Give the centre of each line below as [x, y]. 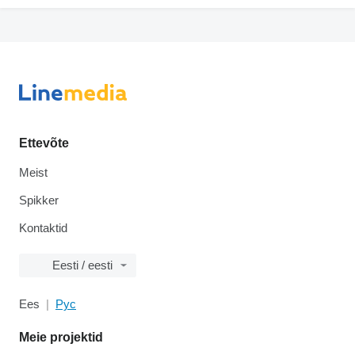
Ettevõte [44, 143]
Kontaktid [43, 228]
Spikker [39, 200]
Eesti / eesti [82, 265]
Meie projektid [61, 338]
